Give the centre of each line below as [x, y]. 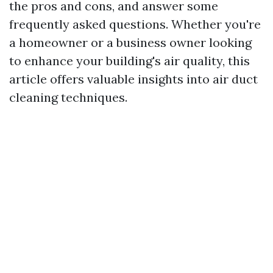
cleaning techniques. [68, 97]
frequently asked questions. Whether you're [135, 24]
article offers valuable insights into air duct [133, 79]
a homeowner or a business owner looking [130, 42]
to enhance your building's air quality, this [129, 61]
